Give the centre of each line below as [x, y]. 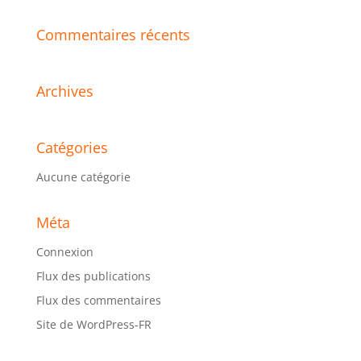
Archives [64, 91]
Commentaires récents [113, 35]
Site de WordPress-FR [93, 325]
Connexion [64, 252]
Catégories [72, 148]
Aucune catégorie [83, 177]
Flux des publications [93, 276]
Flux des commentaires [98, 301]
